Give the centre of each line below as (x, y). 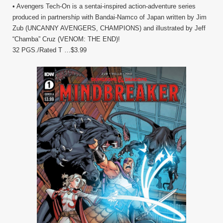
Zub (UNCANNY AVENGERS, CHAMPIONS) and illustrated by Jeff (109, 28)
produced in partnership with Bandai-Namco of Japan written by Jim (110, 17)
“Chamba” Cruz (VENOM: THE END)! (66, 39)
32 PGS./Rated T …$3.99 (50, 50)
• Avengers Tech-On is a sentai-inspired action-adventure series (104, 6)
